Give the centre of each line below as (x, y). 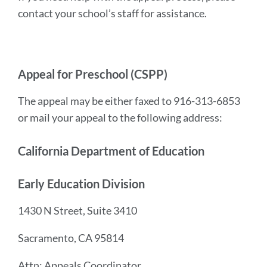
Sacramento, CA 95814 (72, 238)
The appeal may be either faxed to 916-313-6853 (129, 101)
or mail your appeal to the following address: (121, 117)
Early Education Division (83, 184)
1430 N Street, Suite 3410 (78, 210)
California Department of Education (112, 151)
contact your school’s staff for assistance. (113, 13)
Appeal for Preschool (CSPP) (93, 74)
